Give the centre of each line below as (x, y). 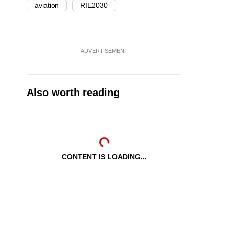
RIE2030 (94, 5)
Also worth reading (73, 93)
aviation (47, 5)
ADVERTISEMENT (104, 51)
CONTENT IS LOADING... (104, 157)
